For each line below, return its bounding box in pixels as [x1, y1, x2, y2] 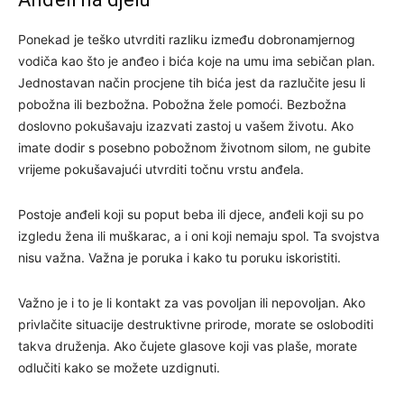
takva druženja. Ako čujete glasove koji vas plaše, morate [18, 337, 357, 353]
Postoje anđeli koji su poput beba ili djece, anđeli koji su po [18, 206, 363, 222]
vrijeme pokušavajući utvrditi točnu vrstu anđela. [18, 161, 304, 177]
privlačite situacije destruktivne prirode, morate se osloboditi [18, 316, 373, 332]
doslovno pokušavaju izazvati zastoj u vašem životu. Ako [18, 117, 353, 133]
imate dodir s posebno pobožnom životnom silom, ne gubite [18, 139, 371, 155]
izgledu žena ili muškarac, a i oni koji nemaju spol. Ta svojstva [18, 227, 380, 243]
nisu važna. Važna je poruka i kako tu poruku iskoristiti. [18, 249, 341, 265]
